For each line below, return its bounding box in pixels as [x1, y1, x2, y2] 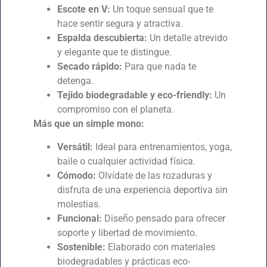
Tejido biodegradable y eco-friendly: [57, 89, 212, 101]
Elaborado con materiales [105, 241, 215, 253]
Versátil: [57, 141, 93, 153]
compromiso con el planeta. [57, 104, 174, 116]
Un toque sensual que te [110, 4, 213, 15]
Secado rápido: [57, 61, 122, 73]
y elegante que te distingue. [57, 46, 172, 58]
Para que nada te [122, 61, 196, 73]
